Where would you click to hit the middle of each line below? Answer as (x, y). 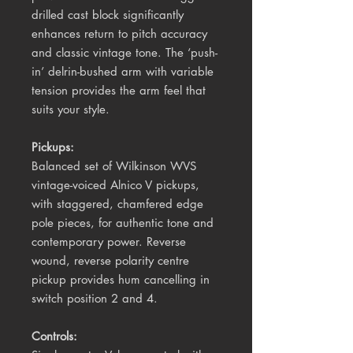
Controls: (54, 336)
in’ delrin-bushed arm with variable (123, 72)
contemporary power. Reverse (109, 242)
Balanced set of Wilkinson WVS (114, 166)
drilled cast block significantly (108, 15)
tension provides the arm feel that (119, 91)
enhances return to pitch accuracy (119, 34)
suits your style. (71, 110)
